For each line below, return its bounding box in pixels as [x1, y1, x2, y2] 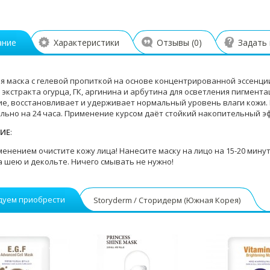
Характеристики [54, 37, 119, 48]
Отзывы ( [157, 37, 194, 48]
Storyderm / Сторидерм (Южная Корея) [93, 195, 240, 206]
